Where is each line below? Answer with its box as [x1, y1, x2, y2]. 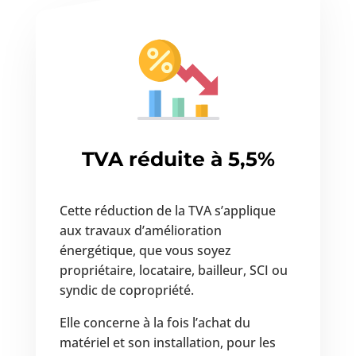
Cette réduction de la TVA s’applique [59, 201, 276, 219]
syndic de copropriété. [59, 281, 194, 299]
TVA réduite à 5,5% [81, 146, 275, 171]
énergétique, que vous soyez [59, 241, 231, 259]
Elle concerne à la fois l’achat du [59, 313, 250, 331]
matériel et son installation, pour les [59, 333, 276, 351]
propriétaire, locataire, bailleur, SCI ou [59, 261, 288, 279]
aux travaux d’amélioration [59, 221, 222, 239]
